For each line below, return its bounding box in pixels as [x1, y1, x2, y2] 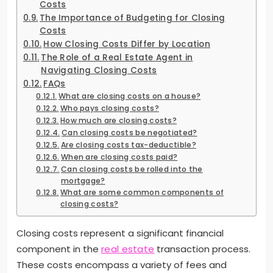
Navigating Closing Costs [41, 64, 157, 76]
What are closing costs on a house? [58, 90, 201, 101]
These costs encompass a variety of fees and [16, 258, 227, 271]
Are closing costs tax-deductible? [60, 139, 196, 150]
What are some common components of [60, 186, 224, 197]
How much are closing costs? [60, 115, 177, 126]
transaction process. [154, 242, 251, 255]
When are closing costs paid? [60, 151, 178, 162]
